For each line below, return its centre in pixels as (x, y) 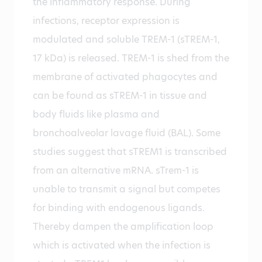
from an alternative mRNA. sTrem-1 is (116, 171)
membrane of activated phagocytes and (125, 77)
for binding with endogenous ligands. (119, 208)
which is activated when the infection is (122, 246)
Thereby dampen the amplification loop (123, 227)
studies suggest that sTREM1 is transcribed (130, 152)
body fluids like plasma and (96, 115)
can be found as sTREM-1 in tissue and (120, 96)
